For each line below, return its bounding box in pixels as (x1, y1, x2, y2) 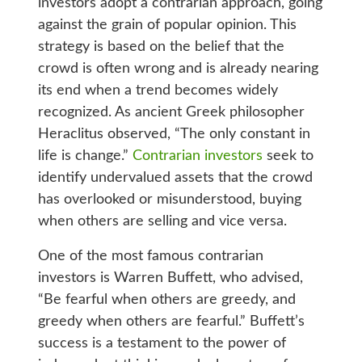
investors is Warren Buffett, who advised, (37, 270, 303, 285)
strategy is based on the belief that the (37, 39, 284, 54)
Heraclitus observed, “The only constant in (37, 126, 310, 141)
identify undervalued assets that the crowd (37, 170, 313, 185)
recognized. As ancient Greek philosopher (37, 104, 305, 120)
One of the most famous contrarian (37, 248, 263, 263)
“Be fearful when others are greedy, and (37, 292, 296, 307)
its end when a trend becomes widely (37, 82, 278, 98)
